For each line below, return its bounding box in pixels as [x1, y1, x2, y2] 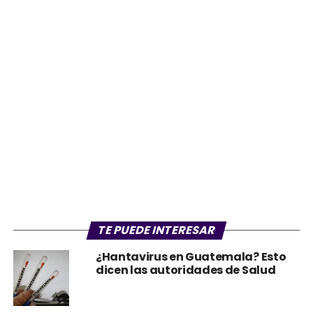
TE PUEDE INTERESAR [96, 222, 218, 238]
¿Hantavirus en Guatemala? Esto [95, 249, 286, 265]
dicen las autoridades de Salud [95, 262, 276, 278]
